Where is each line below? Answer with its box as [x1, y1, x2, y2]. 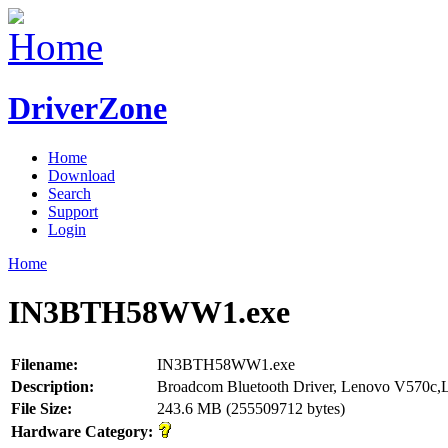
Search [48, 184, 91, 202]
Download [48, 166, 115, 184]
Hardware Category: [11, 422, 153, 440]
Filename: [11, 355, 78, 373]
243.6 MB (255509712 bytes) [157, 399, 345, 417]
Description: [11, 377, 94, 395]
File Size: [11, 399, 72, 417]
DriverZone [8, 90, 167, 127]
